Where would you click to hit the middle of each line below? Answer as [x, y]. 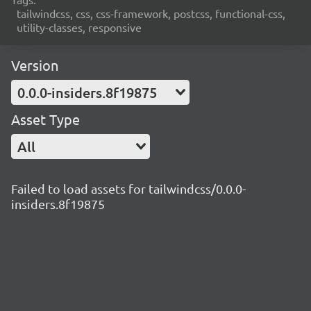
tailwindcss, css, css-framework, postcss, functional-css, [151, 13]
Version [35, 65]
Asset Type [45, 119]
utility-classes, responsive [79, 27]
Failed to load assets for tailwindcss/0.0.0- [128, 188]
